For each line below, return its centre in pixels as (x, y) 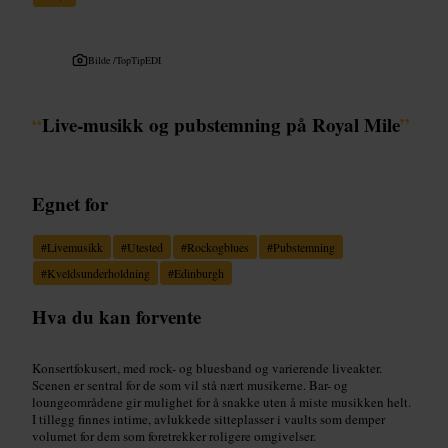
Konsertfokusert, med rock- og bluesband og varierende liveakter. (207, 367)
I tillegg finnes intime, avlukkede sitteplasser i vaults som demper (208, 418)
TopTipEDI (138, 59)
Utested (145, 246)
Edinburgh (199, 272)
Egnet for (70, 203)
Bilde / (102, 59)
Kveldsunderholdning (98, 272)
